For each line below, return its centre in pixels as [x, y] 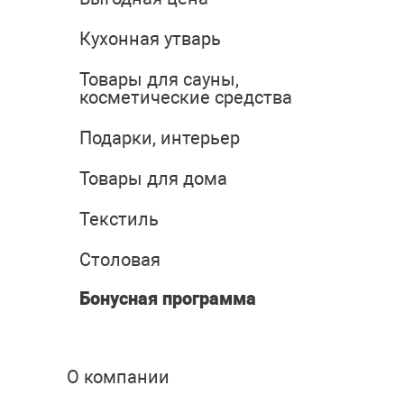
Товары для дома [153, 179]
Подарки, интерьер [160, 138]
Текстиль [119, 220]
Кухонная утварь [150, 39]
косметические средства [186, 98]
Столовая [120, 260]
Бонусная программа [168, 299]
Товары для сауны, [159, 80]
